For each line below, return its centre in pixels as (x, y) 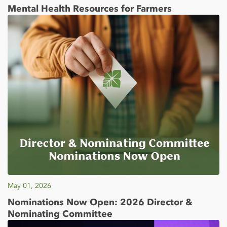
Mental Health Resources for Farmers (90, 9)
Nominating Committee (60, 214)
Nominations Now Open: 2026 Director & (100, 202)
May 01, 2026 (29, 186)
